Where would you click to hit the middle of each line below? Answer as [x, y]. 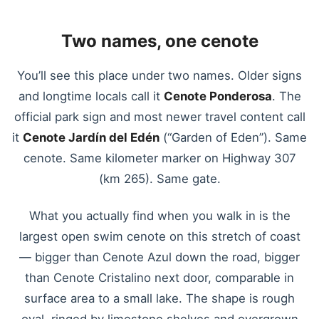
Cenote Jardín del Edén [91, 138]
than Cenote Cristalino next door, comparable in [159, 277]
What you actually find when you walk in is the [159, 215]
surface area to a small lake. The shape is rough [159, 298]
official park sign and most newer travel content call [159, 117]
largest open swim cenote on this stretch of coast [159, 236]
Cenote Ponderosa [218, 96]
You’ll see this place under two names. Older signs [159, 76]
